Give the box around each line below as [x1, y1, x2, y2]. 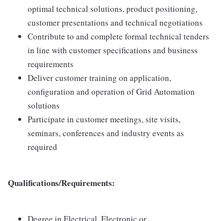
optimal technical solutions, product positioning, [28, 3, 197, 15]
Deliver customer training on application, [28, 72, 171, 84]
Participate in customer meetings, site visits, [28, 113, 181, 125]
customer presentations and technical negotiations [28, 17, 203, 29]
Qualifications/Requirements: [8, 177, 115, 189]
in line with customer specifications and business [28, 44, 198, 56]
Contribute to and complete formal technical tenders [28, 31, 209, 42]
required [28, 141, 57, 153]
